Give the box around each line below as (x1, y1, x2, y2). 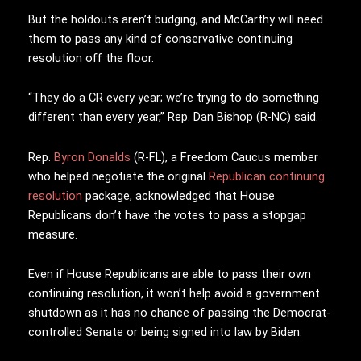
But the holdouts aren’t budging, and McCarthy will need (28, 11, 323, 27)
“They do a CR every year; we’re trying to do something (28, 90, 319, 106)
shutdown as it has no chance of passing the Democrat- (28, 305, 330, 321)
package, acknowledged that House (82, 188, 275, 203)
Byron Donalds (54, 149, 131, 164)
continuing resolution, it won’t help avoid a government (28, 286, 320, 301)
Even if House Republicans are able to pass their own (28, 267, 311, 282)
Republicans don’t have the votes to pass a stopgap (28, 207, 306, 222)
